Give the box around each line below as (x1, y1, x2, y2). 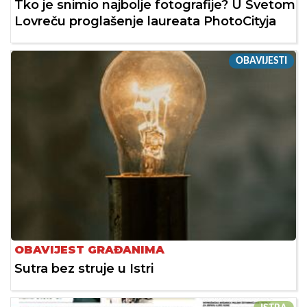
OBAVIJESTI (236, 55, 287, 66)
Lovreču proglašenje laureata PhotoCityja (14, 13, 276, 29)
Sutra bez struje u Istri (14, 261, 153, 277)
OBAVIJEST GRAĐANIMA (14, 243, 164, 257)
